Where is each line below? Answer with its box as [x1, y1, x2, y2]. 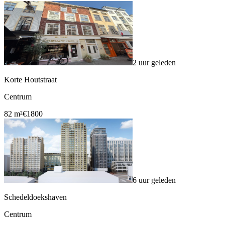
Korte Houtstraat [4, 75, 57, 84]
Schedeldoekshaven [4, 193, 67, 202]
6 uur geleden [133, 176, 176, 185]
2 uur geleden [133, 58, 176, 67]
